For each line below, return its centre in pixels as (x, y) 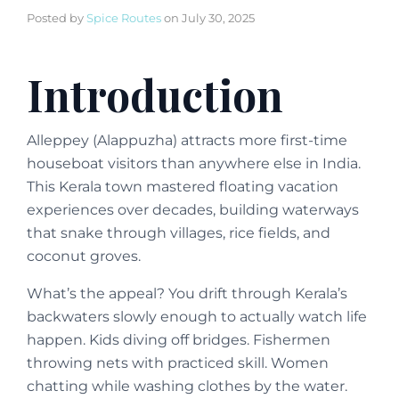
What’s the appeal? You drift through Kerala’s (187, 294)
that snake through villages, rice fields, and (179, 233)
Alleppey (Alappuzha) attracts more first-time (187, 141)
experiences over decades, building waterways (193, 210)
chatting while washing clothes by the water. (187, 387)
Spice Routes (124, 18)
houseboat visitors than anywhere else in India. (194, 164)
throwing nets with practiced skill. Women (178, 363)
